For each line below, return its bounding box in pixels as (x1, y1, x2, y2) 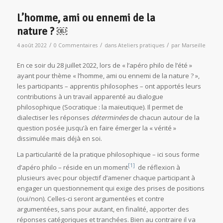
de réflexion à (134, 163, 180, 172)
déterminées (91, 112, 128, 122)
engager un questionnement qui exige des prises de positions (16, 184, 205, 193)
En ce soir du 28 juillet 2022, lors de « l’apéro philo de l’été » (16, 60, 192, 70)
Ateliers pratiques (117, 41, 164, 49)
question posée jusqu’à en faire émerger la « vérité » (16, 123, 176, 132)
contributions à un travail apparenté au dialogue (16, 92, 163, 101)
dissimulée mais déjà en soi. (16, 133, 102, 143)
